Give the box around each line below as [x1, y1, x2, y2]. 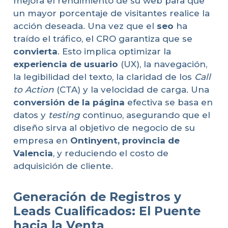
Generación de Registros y [13, 189, 181, 205]
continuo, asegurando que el [79, 110, 210, 121]
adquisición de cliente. [13, 161, 113, 172]
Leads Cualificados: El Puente [13, 204, 201, 219]
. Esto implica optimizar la [57, 46, 171, 57]
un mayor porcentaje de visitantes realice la [13, 8, 210, 19]
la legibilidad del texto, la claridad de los [13, 72, 194, 82]
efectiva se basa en [124, 97, 213, 108]
